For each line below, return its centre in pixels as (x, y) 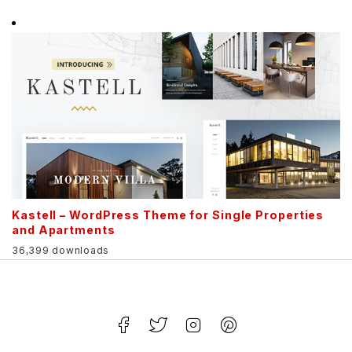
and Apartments (64, 230)
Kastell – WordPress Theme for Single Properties (168, 215)
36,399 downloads (60, 250)
